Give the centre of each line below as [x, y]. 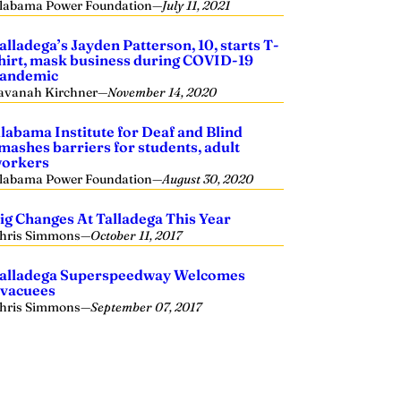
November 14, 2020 [162, 92]
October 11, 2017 [137, 235]
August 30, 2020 [208, 179]
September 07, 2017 [146, 307]
